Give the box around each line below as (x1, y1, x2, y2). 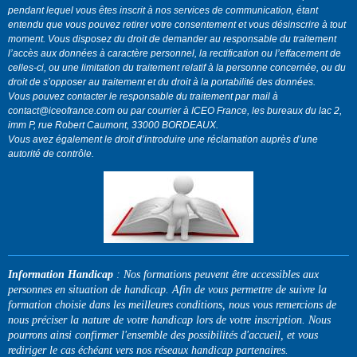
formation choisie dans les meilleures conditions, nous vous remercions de (8, 298, 336, 311)
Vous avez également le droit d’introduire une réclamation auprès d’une (8, 133, 318, 145)
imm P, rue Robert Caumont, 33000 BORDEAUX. (8, 119, 221, 131)
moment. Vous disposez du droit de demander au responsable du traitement (8, 33, 336, 45)
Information (8, 268, 65, 280)
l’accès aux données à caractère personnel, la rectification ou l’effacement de (8, 47, 341, 59)
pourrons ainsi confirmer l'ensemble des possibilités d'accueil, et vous (8, 328, 318, 341)
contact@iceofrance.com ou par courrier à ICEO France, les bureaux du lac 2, (8, 104, 342, 116)
